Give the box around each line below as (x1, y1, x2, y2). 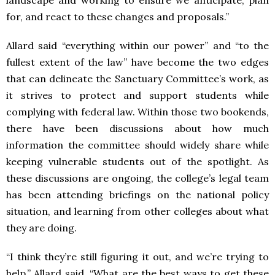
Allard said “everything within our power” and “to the (6, 39, 269, 52)
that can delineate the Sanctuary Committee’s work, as (6, 72, 269, 85)
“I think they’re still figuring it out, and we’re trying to (6, 250, 269, 263)
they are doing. (6, 222, 79, 234)
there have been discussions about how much (6, 122, 269, 135)
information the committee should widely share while (6, 139, 269, 152)
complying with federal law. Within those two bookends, (6, 106, 269, 118)
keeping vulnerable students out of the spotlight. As (6, 155, 269, 168)
